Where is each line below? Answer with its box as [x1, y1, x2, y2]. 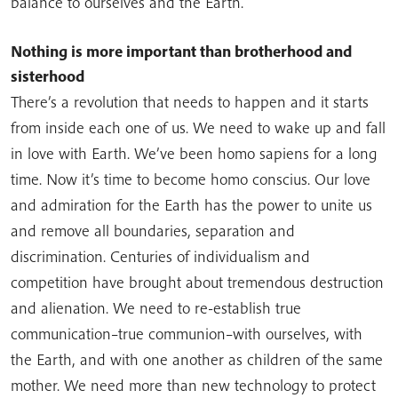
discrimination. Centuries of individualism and [11, 246, 310, 267]
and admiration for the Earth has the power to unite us [11, 195, 372, 215]
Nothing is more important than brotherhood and [11, 41, 352, 61]
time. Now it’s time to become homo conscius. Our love [11, 169, 370, 189]
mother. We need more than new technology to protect [11, 375, 376, 395]
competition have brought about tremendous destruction [11, 272, 384, 292]
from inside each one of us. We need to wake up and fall [11, 117, 386, 138]
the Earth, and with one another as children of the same [11, 349, 383, 370]
